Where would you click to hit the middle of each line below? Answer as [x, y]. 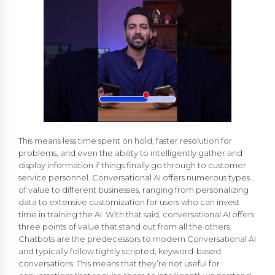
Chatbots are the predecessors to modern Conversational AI [137, 238]
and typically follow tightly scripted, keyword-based [120, 251]
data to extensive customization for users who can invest [129, 202]
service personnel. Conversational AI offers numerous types [134, 177]
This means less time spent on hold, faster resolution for [125, 140]
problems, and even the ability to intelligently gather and [130, 153]
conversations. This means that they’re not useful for [119, 263]
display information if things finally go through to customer [132, 165]
